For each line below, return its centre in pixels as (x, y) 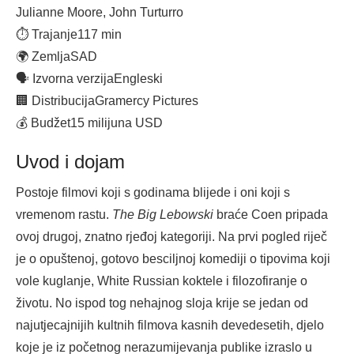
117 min (100, 35)
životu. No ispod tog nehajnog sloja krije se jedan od (162, 303)
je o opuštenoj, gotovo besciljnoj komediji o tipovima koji (173, 259)
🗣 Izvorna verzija (65, 79)
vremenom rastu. (64, 215)
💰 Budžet (43, 123)
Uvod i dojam (70, 162)
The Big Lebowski (163, 215)
